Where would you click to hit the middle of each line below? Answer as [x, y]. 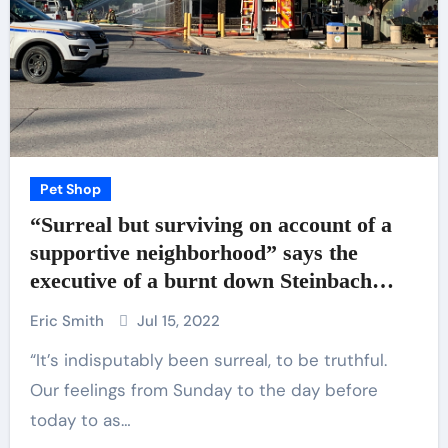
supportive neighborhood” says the [193, 252]
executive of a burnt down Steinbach [200, 280]
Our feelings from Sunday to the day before [203, 390]
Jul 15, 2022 [178, 321]
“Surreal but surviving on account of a [210, 224]
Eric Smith [68, 321]
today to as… [80, 420]
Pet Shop [70, 189]
